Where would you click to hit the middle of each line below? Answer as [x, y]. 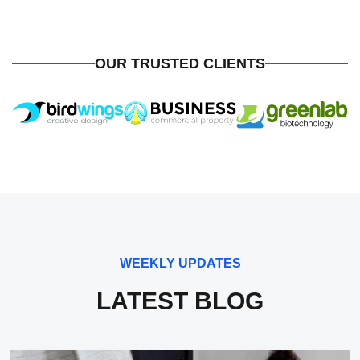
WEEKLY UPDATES [180, 263]
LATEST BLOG [180, 301]
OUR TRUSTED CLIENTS [180, 64]
